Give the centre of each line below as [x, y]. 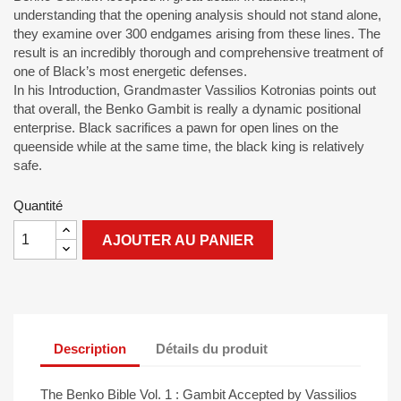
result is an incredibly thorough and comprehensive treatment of [198, 52]
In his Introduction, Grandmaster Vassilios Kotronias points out [195, 90]
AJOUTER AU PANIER [178, 240]
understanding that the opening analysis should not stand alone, [197, 15]
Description [90, 348]
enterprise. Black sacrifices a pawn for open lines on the [176, 128]
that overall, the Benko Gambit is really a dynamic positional [187, 109]
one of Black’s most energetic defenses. [130, 71]
